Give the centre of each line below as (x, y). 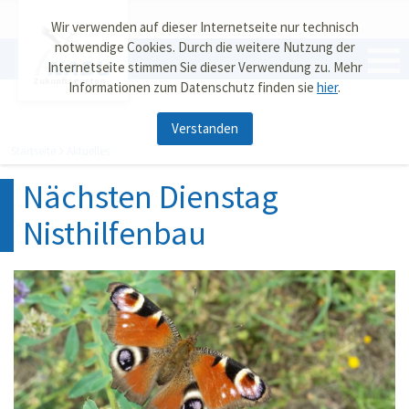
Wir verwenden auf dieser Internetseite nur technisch (204, 27)
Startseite (33, 151)
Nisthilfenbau (115, 233)
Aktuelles (88, 151)
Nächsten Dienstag (151, 197)
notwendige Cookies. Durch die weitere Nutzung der (204, 47)
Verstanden (204, 128)
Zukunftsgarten (69, 81)
